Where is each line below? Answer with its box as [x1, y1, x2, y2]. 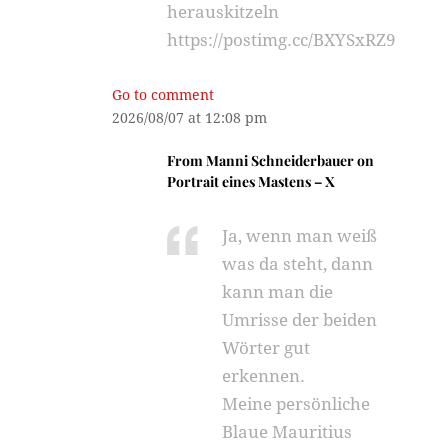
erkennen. [222, 366, 306, 386]
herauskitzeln [167, 2, 280, 22]
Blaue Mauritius [222, 422, 353, 442]
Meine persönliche [222, 394, 371, 414]
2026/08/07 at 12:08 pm [112, 110, 268, 126]
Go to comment [112, 87, 215, 103]
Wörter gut [222, 338, 311, 358]
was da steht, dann [222, 254, 374, 274]
